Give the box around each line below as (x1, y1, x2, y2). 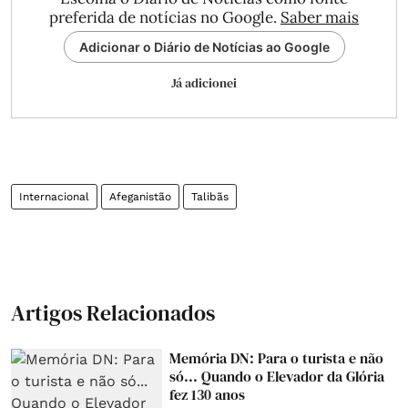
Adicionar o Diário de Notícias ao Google (78, 39, 330, 55)
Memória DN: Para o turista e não (169, 348, 384, 368)
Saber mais (280, 7, 359, 27)
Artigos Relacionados (11, 298, 215, 328)
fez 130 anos (169, 384, 246, 404)
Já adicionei (171, 74, 237, 92)
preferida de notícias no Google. (49, 7, 280, 27)
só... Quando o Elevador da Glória (169, 366, 385, 386)
